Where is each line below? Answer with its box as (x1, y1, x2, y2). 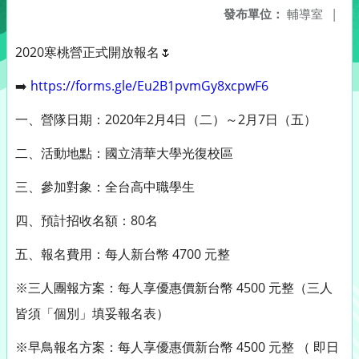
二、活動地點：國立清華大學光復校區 (15, 144, 233, 162)
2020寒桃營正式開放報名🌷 (15, 43, 172, 61)
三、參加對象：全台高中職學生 (15, 178, 195, 196)
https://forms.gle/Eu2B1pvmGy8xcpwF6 (30, 77, 268, 95)
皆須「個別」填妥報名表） (15, 305, 169, 322)
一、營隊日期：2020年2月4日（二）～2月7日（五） (15, 111, 317, 128)
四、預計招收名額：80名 (15, 212, 158, 229)
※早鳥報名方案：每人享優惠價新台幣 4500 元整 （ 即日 (15, 338, 339, 356)
